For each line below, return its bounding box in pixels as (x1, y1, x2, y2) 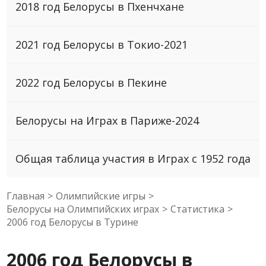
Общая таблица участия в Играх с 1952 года (15, 151, 251, 166)
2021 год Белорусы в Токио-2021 (15, 37, 188, 52)
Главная (7, 189, 45, 202)
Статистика (170, 202, 225, 216)
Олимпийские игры (56, 189, 146, 202)
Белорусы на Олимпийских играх (7, 202, 160, 216)
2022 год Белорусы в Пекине (15, 75, 167, 90)
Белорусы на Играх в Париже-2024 (15, 113, 199, 128)
